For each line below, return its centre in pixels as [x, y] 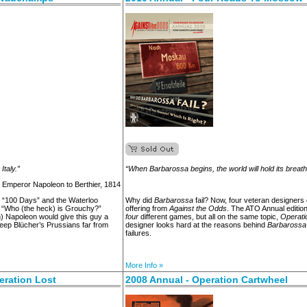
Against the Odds [198, 208]
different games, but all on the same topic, [209, 217]
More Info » [144, 265]
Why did [140, 200]
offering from [147, 208]
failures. [138, 233]
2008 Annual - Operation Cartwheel [207, 280]
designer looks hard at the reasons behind [196, 225]
